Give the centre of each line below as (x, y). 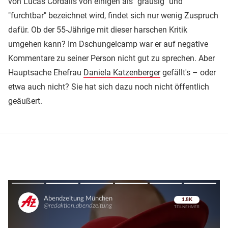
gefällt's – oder (188, 72)
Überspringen (183, 210)
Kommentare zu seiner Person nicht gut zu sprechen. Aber (111, 58)
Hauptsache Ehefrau (46, 72)
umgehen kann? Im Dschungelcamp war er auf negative (108, 44)
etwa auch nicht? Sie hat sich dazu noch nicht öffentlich (109, 87)
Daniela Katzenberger (122, 72)
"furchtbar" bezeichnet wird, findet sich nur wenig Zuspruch (113, 15)
